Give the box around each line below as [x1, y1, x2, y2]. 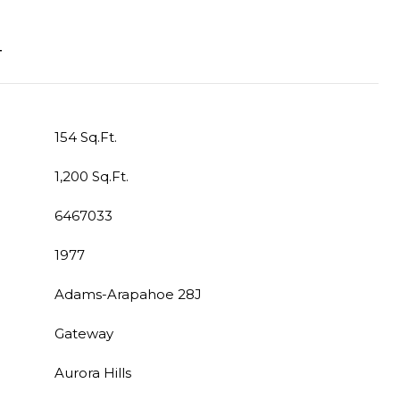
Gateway [54, 325, 113, 342]
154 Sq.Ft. [54, 129, 117, 146]
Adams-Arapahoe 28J [54, 286, 202, 303]
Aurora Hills [54, 364, 131, 381]
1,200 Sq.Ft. [54, 168, 129, 185]
